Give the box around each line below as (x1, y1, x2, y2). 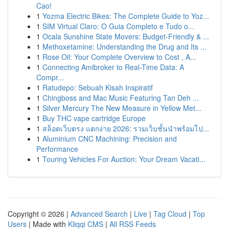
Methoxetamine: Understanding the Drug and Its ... (42, 41, 207, 52)
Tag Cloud (153, 209, 187, 219)
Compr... (36, 72, 64, 82)
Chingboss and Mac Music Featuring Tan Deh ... (42, 93, 199, 103)
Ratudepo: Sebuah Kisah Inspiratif (42, 82, 153, 93)
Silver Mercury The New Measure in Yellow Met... (42, 103, 201, 113)
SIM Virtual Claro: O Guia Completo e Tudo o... (42, 21, 194, 31)
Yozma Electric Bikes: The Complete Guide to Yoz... (42, 11, 209, 21)
